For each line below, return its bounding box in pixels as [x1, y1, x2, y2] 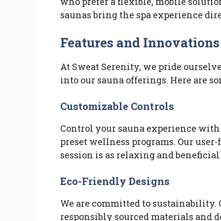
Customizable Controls [60, 99, 174, 112]
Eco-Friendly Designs [60, 174, 170, 187]
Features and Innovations [60, 34, 220, 51]
